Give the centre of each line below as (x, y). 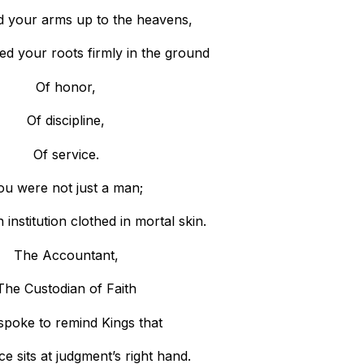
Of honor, (66, 87)
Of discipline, (66, 121)
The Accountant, (66, 255)
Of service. (66, 154)
